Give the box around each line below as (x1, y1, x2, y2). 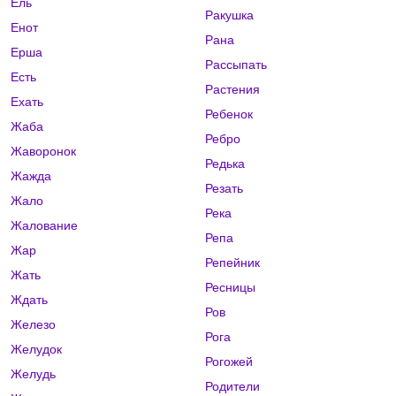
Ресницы (204, 280, 255, 295)
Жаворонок (11, 144, 76, 159)
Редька (204, 156, 245, 171)
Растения (204, 82, 260, 97)
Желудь (11, 367, 56, 382)
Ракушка (204, 8, 254, 23)
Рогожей (204, 354, 253, 369)
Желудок (11, 342, 62, 357)
